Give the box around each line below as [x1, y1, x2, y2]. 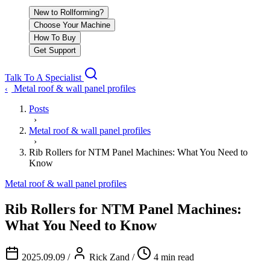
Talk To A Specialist [5, 72, 84, 83]
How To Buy [34, 33, 76, 42]
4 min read [154, 251, 194, 262]
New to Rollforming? [34, 8, 104, 17]
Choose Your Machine [34, 20, 110, 30]
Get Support [34, 46, 76, 55]
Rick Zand [89, 251, 130, 262]
